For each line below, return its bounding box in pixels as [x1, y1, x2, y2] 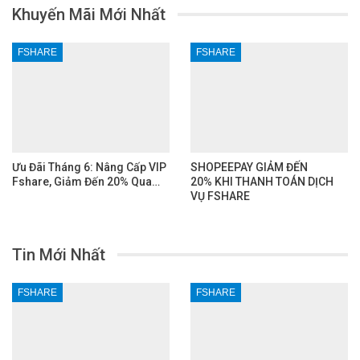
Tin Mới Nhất [12, 245, 105, 265]
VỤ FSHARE [190, 190, 250, 203]
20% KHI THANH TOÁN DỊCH [190, 175, 333, 189]
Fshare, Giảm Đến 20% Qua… [12, 175, 160, 189]
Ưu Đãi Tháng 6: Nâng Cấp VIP [12, 161, 166, 174]
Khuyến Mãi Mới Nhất [12, 5, 166, 25]
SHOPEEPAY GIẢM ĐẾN [190, 161, 308, 174]
